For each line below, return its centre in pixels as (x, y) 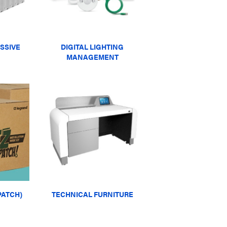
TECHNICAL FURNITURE (92, 194)
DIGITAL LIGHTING (92, 47)
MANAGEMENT (92, 57)
